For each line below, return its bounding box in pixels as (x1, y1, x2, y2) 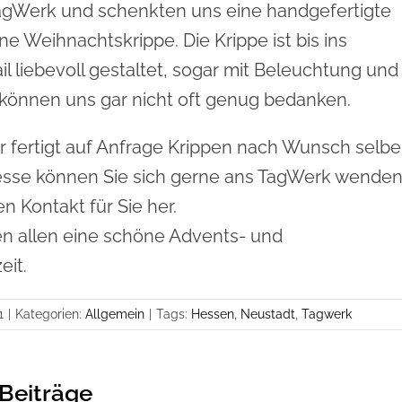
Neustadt (240, 306, 295, 321)
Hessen (191, 306, 234, 321)
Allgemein (85, 306, 144, 321)
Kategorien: (15, 306, 85, 321)
